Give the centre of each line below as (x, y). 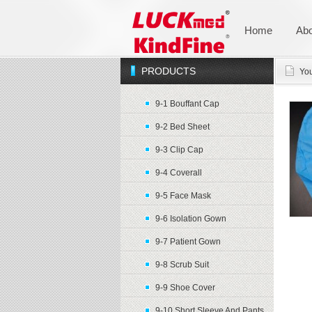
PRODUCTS (168, 71)
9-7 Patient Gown (188, 242)
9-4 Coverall (178, 173)
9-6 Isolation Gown (190, 219)
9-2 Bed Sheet (182, 127)
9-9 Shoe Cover (185, 288)
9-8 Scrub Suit (182, 265)
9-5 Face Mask (183, 196)
